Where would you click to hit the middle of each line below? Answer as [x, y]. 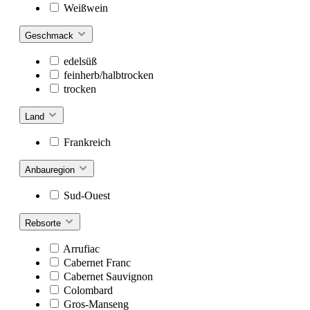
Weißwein [86, 8]
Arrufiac [81, 249]
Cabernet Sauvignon [108, 277]
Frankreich [87, 143]
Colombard [88, 291]
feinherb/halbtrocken [109, 75]
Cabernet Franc [97, 263]
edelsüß [80, 62]
